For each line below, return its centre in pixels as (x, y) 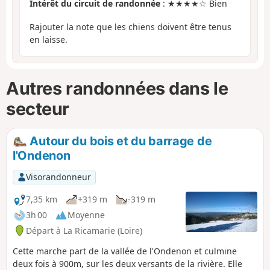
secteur (38, 108)
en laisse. (49, 39)
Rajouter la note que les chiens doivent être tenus (130, 27)
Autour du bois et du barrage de (119, 141)
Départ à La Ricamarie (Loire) (84, 230)
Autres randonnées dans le (117, 88)
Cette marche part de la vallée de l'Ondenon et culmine (125, 251)
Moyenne (86, 215)
